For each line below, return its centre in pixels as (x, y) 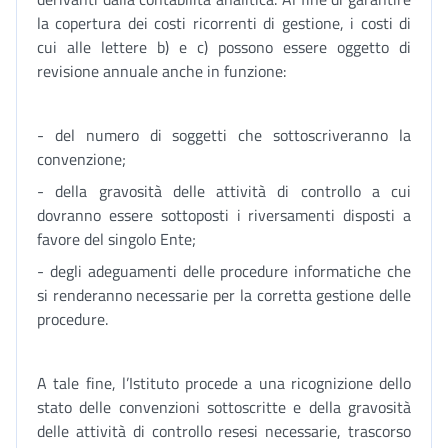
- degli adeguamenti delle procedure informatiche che (224, 271)
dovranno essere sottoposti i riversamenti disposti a (224, 215)
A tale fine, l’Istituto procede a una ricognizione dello (224, 383)
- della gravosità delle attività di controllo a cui (224, 191)
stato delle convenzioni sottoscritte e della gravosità (224, 407)
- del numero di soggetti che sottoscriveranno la (224, 135)
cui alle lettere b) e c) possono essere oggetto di (224, 47)
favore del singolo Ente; (116, 239)
